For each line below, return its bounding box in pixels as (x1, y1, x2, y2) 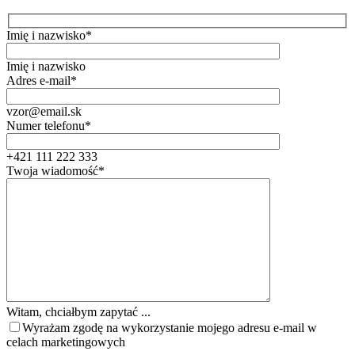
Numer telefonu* (6, 119, 91, 133)
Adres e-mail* (6, 74, 77, 88)
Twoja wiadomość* (6, 164, 105, 178)
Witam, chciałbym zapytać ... (6, 305, 151, 319)
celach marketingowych (6, 335, 125, 349)
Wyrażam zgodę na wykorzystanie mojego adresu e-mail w (22, 321, 317, 335)
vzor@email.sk (6, 105, 82, 119)
